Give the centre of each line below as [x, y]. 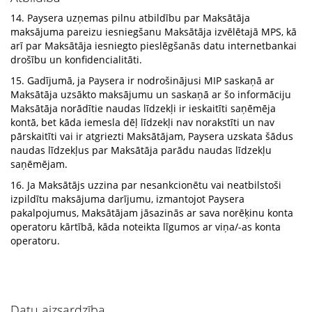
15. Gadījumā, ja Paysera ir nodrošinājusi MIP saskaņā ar [142, 80]
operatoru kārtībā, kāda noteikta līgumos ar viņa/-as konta [146, 227]
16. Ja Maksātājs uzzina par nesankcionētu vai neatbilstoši [146, 185]
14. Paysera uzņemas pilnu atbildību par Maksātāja [130, 18]
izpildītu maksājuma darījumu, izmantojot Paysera [127, 199]
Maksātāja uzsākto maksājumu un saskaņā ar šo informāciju [151, 94]
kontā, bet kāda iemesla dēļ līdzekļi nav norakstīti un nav [142, 122]
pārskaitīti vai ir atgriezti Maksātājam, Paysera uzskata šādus [152, 136]
